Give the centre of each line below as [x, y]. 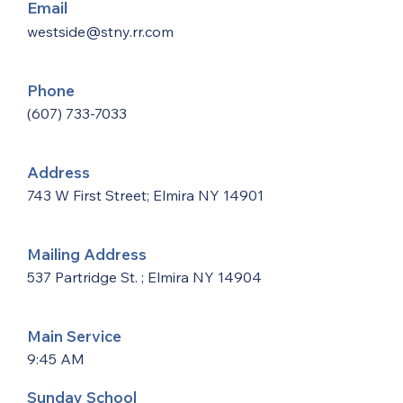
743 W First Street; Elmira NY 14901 [145, 195]
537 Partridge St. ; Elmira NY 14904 [144, 277]
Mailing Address [87, 254]
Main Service [74, 336]
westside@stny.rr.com [100, 31]
